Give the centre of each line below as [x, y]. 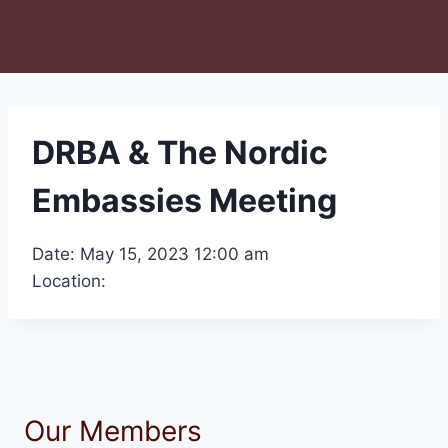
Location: [69, 280]
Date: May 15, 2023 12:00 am [150, 253]
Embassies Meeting [184, 200]
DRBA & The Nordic [180, 152]
